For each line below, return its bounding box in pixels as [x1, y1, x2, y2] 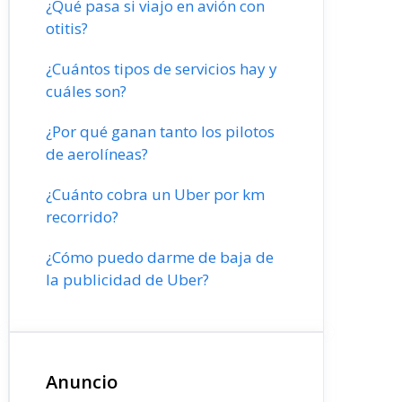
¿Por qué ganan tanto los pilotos [46, 121, 275, 142]
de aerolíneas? [46, 144, 148, 164]
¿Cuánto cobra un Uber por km [46, 184, 265, 205]
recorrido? [46, 206, 118, 227]
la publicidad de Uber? [46, 269, 209, 290]
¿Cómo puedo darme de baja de [46, 247, 274, 267]
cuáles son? [46, 81, 127, 101]
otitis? [46, 18, 88, 39]
